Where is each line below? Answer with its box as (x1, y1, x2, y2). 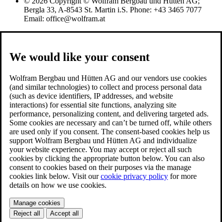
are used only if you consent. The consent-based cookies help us (9, 127, 210, 136)
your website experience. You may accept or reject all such (9, 145, 192, 154)
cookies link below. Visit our (9, 171, 101, 180)
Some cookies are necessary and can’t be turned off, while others (9, 118, 212, 127)
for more (168, 171, 197, 180)
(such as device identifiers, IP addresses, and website (9, 91, 173, 100)
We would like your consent (9, 50, 150, 63)
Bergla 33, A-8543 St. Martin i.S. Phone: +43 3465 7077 (24, 5, 202, 14)
